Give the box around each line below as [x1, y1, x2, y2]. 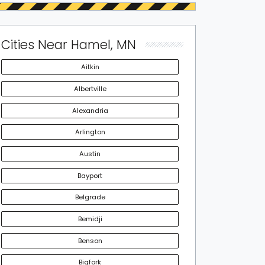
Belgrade [75, 192, 105, 202]
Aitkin [80, 62, 99, 72]
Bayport [77, 170, 102, 180]
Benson [77, 235, 102, 245]
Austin [79, 149, 101, 159]
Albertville [73, 84, 106, 94]
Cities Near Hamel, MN [1, 36, 136, 54]
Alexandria [72, 105, 108, 115]
